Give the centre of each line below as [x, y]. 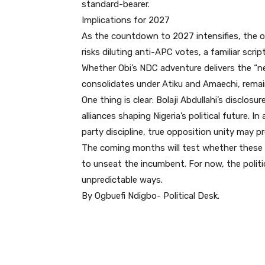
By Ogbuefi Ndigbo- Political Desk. [151, 195]
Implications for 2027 [126, 20]
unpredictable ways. [122, 180]
